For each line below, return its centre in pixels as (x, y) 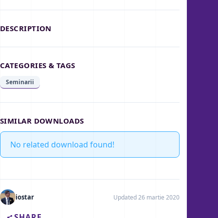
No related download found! (62, 145)
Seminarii (20, 82)
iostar (25, 197)
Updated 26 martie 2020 (146, 197)
